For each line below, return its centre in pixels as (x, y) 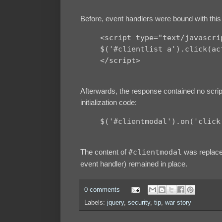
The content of (104, 152)
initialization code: (109, 103)
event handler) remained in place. (134, 164)
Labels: (96, 203)
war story (178, 203)
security (139, 203)
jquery (115, 203)
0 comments (102, 190)
